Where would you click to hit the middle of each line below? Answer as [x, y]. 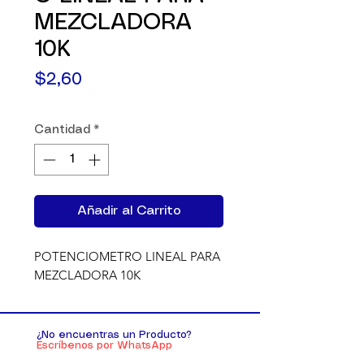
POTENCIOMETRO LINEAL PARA [127, 256]
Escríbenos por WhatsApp [104, 345]
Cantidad [62, 130]
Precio [106, 79]
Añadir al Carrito [129, 210]
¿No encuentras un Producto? [114, 335]
